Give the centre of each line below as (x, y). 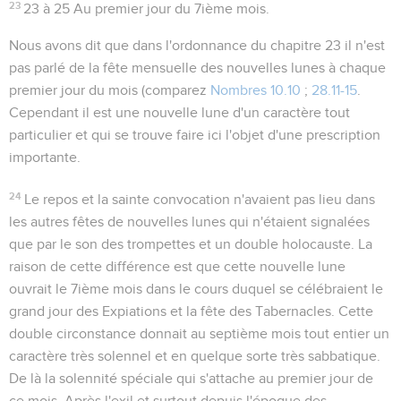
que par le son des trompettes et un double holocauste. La (191, 244)
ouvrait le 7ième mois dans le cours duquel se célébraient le (196, 289)
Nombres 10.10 (256, 90)
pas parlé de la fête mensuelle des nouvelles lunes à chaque (197, 68)
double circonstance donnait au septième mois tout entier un (199, 333)
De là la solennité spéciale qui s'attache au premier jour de (191, 378)
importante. (45, 157)
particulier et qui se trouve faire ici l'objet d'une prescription (195, 135)
